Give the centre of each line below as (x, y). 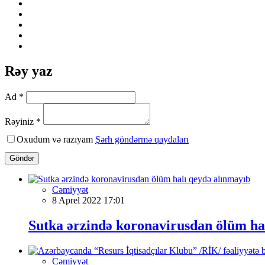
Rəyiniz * (23, 121)
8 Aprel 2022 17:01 (88, 200)
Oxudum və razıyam (56, 139)
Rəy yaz (29, 71)
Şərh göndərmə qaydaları (142, 139)
